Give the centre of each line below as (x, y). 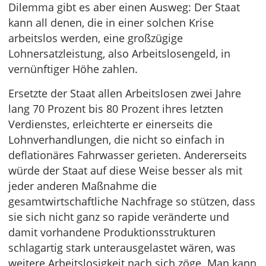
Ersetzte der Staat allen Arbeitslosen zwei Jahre (125, 94)
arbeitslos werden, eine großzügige (96, 38)
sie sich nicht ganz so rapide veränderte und (119, 217)
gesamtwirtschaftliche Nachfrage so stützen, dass (132, 202)
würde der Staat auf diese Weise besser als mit (125, 171)
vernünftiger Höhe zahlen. (73, 69)
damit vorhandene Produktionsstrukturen (112, 232)
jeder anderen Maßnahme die (83, 186)
